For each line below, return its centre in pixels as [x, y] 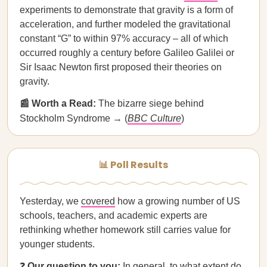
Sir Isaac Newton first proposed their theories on [121, 67]
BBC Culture [154, 118]
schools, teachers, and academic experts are [114, 215]
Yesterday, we [50, 201]
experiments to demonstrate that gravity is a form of [126, 10]
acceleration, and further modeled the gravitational [125, 24]
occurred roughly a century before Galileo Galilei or [127, 53]
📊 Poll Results [133, 165]
